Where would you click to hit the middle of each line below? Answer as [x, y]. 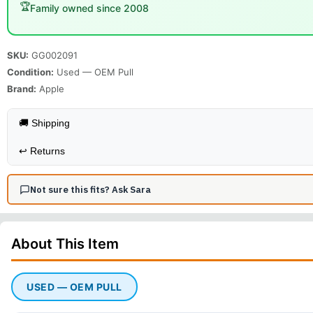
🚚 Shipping [44, 123]
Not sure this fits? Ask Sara [90, 189]
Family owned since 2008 [89, 8]
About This [50, 244]
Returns [48, 151]
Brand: [22, 89]
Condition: [30, 72]
